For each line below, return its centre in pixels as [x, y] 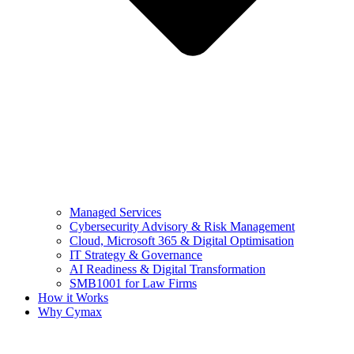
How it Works [73, 298]
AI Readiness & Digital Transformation [168, 269]
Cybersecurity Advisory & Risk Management [182, 227]
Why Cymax [70, 312]
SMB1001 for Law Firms [133, 284]
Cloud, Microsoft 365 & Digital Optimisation [182, 241]
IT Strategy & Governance [136, 255]
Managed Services [115, 213]
